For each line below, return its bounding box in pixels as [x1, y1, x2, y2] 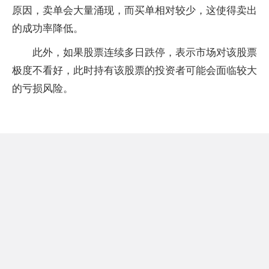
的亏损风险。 [12, 83, 73, 94]
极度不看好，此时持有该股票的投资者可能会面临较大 [12, 65, 257, 76]
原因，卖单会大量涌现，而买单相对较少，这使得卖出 [12, 5, 257, 16]
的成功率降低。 [12, 23, 83, 34]
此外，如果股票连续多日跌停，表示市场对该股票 [32, 47, 257, 58]
